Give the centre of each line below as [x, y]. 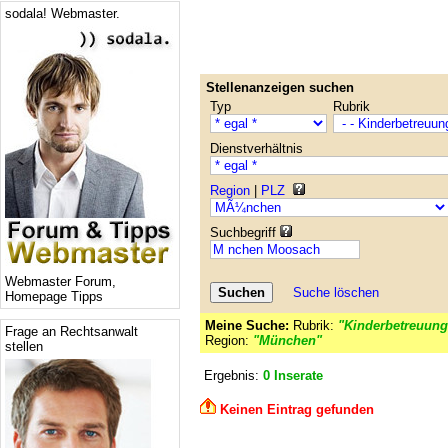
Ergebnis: [231, 375]
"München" [287, 340]
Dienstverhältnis [256, 148]
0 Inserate [293, 375]
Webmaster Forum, [60, 281]
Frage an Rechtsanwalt [71, 331]
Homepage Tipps [54, 296]
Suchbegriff [245, 232]
